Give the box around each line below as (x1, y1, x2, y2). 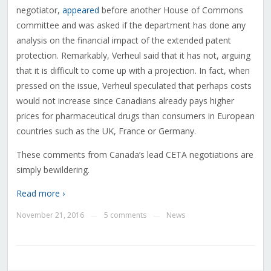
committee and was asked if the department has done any (16, 19, 246, 31)
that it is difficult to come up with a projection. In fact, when (16, 65, 250, 77)
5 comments (103, 210, 146, 221)
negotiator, (16, 4, 62, 16)
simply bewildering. (16, 164, 90, 176)
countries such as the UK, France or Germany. (16, 125, 196, 137)
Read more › (16, 188, 65, 200)
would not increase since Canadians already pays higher (16, 95, 234, 107)
